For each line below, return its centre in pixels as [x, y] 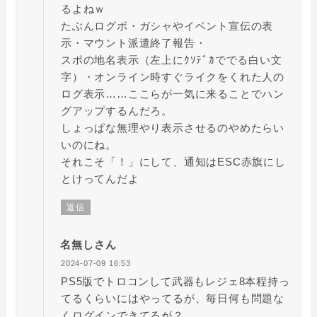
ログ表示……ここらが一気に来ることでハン [172, 94]
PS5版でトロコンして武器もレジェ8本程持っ [175, 282]
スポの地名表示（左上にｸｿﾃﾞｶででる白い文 [171, 60]
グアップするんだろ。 [116, 111]
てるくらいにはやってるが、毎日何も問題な [172, 299]
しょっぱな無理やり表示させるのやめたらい [172, 128]
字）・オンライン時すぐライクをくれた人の [172, 77]
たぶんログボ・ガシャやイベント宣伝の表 [167, 26]
